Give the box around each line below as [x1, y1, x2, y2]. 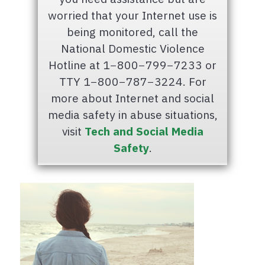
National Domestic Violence [60, 41, 205, 56]
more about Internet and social [51, 91, 214, 106]
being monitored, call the [67, 24, 198, 40]
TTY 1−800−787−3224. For [59, 74, 206, 89]
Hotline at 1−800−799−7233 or [49, 57, 216, 73]
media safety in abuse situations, [47, 107, 218, 122]
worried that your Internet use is [48, 8, 217, 23]
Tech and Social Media [84, 124, 203, 139]
